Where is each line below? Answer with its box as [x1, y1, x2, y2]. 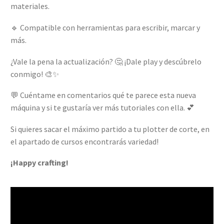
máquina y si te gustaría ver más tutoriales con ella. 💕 [10, 102, 194, 113]
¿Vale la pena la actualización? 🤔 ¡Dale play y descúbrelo [10, 56, 201, 66]
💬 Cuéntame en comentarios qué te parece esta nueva [10, 90, 196, 100]
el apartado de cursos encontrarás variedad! [10, 136, 158, 146]
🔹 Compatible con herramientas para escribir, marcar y [10, 22, 200, 32]
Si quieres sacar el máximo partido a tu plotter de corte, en [10, 123, 209, 134]
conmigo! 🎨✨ [10, 68, 59, 79]
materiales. [10, 1, 49, 11]
